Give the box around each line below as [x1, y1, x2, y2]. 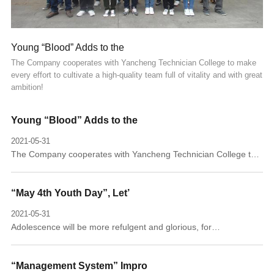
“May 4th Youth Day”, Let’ [10, 188, 130, 199]
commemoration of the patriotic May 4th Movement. [10, 239, 211, 250]
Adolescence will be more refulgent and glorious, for [10, 222, 212, 232]
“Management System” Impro [10, 261, 147, 272]
